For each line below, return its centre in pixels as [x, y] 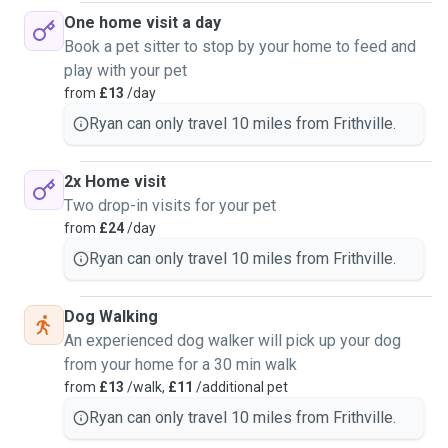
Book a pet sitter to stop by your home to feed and [240, 46]
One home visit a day [142, 22]
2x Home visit [115, 181]
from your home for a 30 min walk [180, 364]
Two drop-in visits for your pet [170, 205]
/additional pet [240, 387]
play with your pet [125, 70]
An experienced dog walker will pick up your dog [232, 340]
